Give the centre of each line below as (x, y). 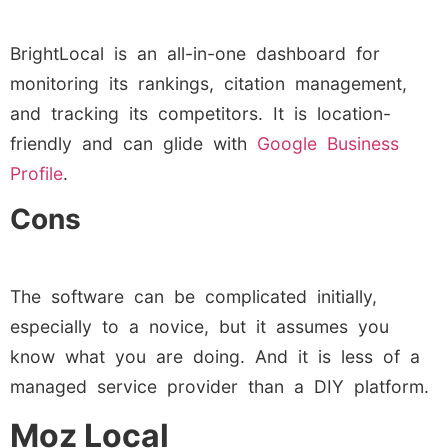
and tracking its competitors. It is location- (200, 113)
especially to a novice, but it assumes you (199, 327)
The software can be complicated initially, (193, 297)
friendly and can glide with (133, 143)
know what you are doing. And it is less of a (215, 357)
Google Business (328, 143)
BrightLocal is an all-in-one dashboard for (195, 53)
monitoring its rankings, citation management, (208, 83)
